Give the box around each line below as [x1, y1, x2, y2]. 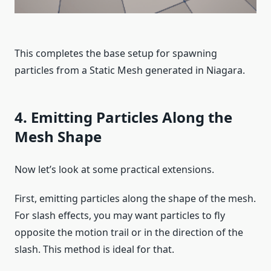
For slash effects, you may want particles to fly [15, 208, 225, 222]
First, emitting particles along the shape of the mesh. [15, 191, 256, 205]
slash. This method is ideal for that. [15, 242, 174, 256]
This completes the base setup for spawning [15, 46, 217, 60]
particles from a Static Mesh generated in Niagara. [15, 63, 245, 77]
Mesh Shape [15, 126, 102, 146]
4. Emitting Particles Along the [15, 106, 232, 127]
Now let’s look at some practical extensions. [15, 162, 214, 176]
